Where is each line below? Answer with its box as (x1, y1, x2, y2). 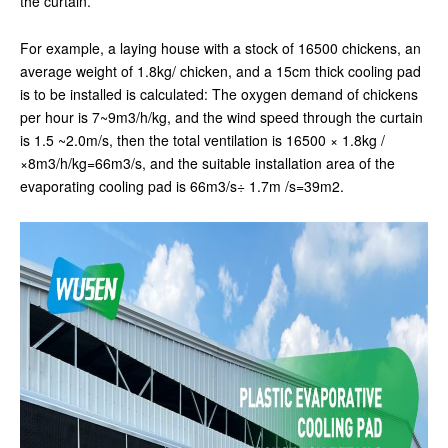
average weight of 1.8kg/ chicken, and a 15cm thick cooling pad (20, 61, 421, 81)
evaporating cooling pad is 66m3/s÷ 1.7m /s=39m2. (20, 176, 344, 196)
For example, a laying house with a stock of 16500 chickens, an (20, 38, 421, 58)
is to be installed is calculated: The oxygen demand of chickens (20, 84, 418, 104)
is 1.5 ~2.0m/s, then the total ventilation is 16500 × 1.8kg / (20, 130, 385, 150)
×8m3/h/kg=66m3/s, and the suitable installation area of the (20, 153, 395, 173)
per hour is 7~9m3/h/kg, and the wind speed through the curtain (20, 107, 423, 127)
